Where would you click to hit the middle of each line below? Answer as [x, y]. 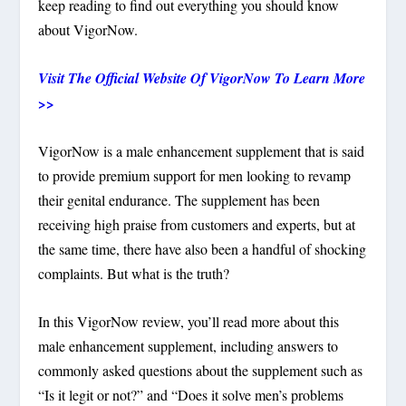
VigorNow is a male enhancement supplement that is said [202, 151]
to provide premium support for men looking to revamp [195, 176]
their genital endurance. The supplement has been [179, 200]
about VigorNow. [88, 29]
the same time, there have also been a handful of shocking [203, 249]
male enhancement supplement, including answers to [188, 345]
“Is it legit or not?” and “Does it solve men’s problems [191, 394]
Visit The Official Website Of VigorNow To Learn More [202, 77]
